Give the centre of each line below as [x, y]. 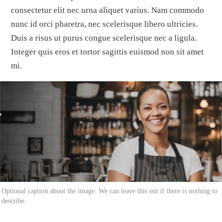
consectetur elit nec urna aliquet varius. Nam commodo [108, 10]
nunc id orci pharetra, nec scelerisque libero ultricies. [105, 24]
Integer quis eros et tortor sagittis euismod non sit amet [108, 52]
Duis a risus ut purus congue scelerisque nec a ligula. [104, 38]
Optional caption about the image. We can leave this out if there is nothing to [110, 191]
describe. [14, 201]
